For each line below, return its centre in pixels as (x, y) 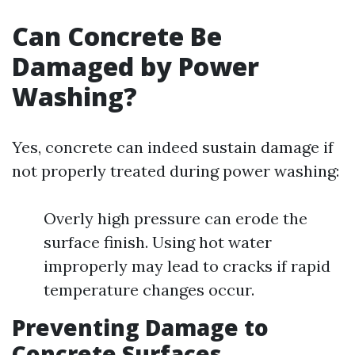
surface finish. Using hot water (158, 242)
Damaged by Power (136, 66)
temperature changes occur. (149, 290)
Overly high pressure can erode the (176, 218)
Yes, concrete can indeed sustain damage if (173, 147)
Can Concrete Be (117, 36)
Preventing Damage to (140, 327)
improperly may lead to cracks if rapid (187, 266)
